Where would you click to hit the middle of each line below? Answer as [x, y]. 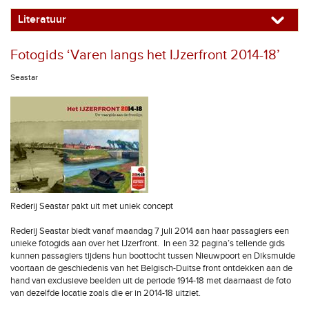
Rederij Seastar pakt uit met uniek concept [92, 206]
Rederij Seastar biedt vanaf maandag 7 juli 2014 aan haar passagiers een [150, 231]
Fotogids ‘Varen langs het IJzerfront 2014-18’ [145, 55]
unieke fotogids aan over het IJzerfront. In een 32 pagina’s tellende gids [148, 243]
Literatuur [42, 20]
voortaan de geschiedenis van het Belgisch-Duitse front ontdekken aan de [151, 268]
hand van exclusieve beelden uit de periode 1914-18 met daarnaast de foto [151, 281]
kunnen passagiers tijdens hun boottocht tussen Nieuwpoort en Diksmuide [153, 256]
